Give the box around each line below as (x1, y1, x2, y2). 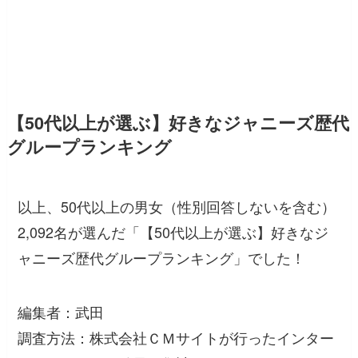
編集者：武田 (18, 301, 105, 323)
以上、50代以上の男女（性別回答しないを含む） (18, 196, 336, 217)
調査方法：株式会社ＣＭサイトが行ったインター (18, 327, 335, 348)
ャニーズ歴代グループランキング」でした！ (18, 247, 306, 268)
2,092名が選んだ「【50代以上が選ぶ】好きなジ (18, 221, 329, 243)
